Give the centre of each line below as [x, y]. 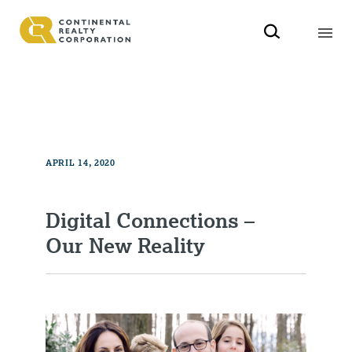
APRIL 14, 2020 [81, 162]
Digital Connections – [150, 220]
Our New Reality [126, 245]
